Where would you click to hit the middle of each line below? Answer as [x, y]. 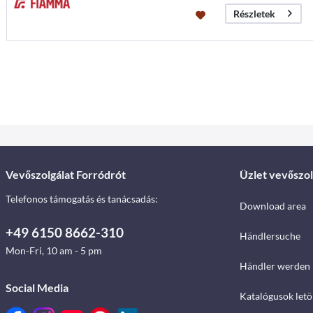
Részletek [254, 13]
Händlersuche [270, 236]
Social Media [37, 288]
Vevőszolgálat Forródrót [66, 175]
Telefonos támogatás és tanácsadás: [82, 199]
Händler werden [275, 266]
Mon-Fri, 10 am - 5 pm [54, 251]
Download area [272, 206]
